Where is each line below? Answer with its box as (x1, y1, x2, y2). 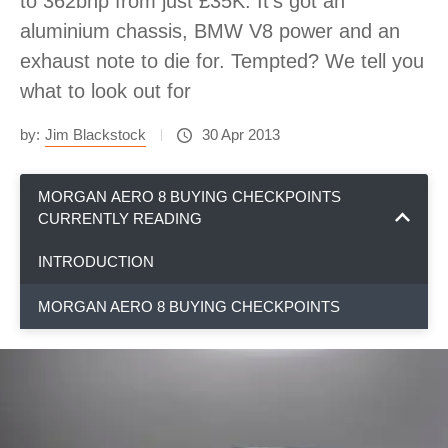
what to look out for (20, 80, 191, 102)
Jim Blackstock (45, 126, 146, 143)
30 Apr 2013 (202, 126, 280, 143)
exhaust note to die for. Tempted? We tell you (20, 50, 424, 72)
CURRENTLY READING (38, 210, 202, 227)
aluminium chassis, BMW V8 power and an (20, 20, 400, 42)
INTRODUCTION (38, 253, 154, 270)
